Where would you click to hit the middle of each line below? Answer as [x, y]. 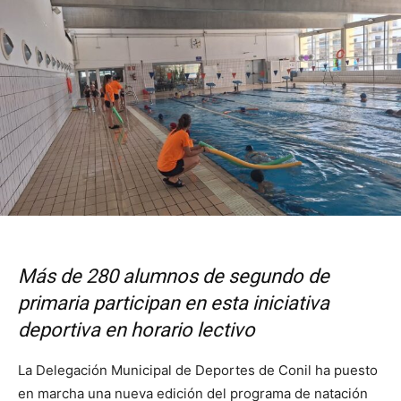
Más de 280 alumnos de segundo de [174, 277]
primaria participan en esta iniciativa [174, 303]
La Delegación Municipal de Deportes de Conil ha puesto [198, 371]
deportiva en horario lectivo [137, 330]
